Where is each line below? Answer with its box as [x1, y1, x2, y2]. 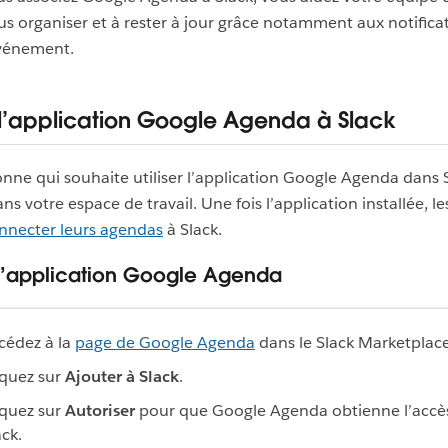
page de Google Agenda [75, 332, 255, 354]
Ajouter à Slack [65, 366, 179, 388]
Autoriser [65, 400, 135, 422]
